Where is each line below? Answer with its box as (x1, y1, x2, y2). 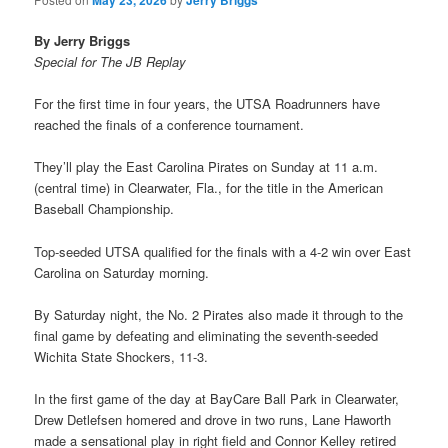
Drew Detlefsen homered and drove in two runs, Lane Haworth (34, 409, 392, 429)
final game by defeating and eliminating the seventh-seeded (34, 325, 379, 345)
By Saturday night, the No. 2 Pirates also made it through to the (34, 304, 404, 324)
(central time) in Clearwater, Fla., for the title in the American (34, 178, 384, 198)
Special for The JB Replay (34, 52, 187, 72)
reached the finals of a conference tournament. (34, 115, 305, 135)
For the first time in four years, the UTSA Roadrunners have (34, 94, 381, 114)
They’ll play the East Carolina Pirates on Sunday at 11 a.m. (34, 157, 379, 177)
